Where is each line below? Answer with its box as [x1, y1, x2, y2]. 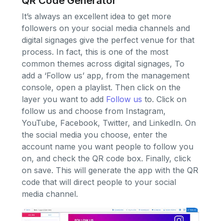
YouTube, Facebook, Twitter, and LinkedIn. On [22, 117, 196, 128]
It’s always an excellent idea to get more [22, 11, 171, 21]
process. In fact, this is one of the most [22, 46, 168, 57]
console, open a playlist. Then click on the [22, 82, 181, 92]
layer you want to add [22, 94, 106, 104]
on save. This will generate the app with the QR [22, 165, 198, 175]
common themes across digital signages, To [22, 58, 184, 69]
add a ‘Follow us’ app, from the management [22, 70, 189, 80]
